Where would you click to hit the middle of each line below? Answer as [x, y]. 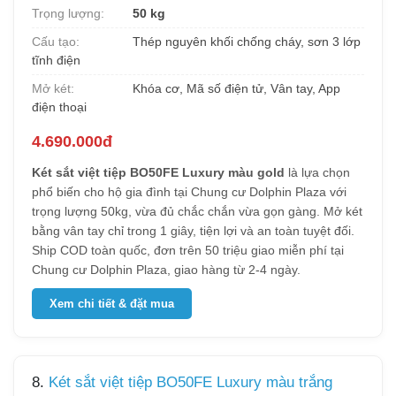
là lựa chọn [317, 172]
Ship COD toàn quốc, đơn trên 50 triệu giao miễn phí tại [188, 250]
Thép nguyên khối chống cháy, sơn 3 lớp [245, 42]
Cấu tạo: [56, 42]
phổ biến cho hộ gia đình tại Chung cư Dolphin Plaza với [189, 192]
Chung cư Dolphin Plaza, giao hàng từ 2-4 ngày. [166, 270]
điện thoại [59, 107]
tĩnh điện [56, 60]
